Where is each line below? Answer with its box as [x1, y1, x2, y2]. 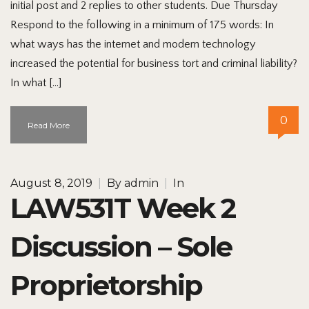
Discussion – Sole [10, 229, 232, 263]
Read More [28, 119, 70, 130]
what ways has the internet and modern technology [10, 37, 256, 50]
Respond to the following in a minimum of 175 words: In [10, 18, 274, 31]
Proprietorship [10, 268, 202, 302]
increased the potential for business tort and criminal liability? [10, 57, 297, 70]
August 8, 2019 [10, 176, 92, 190]
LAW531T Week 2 [10, 190, 235, 225]
